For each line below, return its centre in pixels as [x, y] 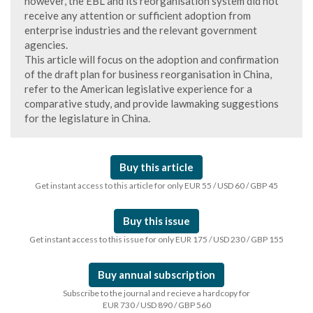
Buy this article [156, 167]
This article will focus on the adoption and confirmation [152, 59]
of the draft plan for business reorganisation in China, [148, 74]
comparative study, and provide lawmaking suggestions [152, 103]
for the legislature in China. [87, 118]
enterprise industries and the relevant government [141, 30]
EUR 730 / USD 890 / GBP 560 [156, 305]
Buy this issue [156, 221]
